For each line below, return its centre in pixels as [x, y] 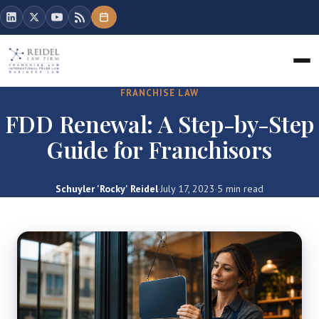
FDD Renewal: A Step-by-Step [159, 124]
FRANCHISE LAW [159, 93]
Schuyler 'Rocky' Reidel [107, 189]
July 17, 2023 [188, 189]
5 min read [240, 189]
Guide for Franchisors [159, 149]
